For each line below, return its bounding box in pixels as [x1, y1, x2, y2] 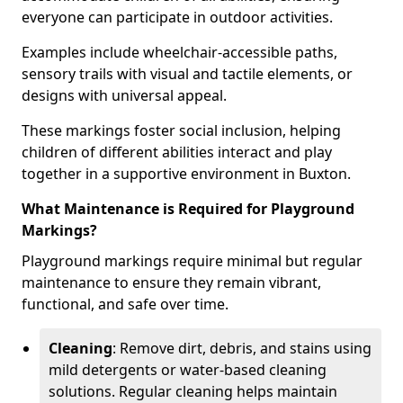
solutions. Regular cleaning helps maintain [49, 381, 337, 401]
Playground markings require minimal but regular [22, 251, 363, 271]
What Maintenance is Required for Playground [22, 199, 354, 219]
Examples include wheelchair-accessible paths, [22, 42, 337, 62]
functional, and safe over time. [22, 294, 228, 314]
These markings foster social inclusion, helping [22, 121, 341, 140]
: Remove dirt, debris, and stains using [112, 338, 372, 358]
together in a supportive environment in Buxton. [22, 164, 351, 184]
